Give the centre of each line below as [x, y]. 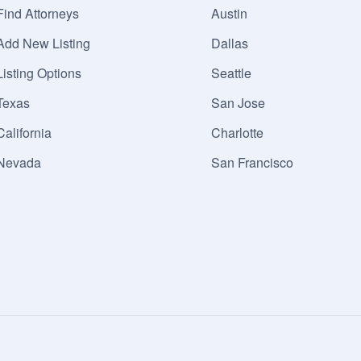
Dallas [229, 43]
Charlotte [237, 132]
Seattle [231, 73]
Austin [229, 13]
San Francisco [252, 162]
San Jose [238, 102]
